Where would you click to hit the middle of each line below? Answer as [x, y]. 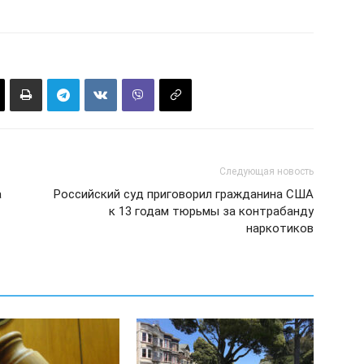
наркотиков [280, 228]
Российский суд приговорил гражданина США [184, 194]
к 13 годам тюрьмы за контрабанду [211, 211]
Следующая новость [266, 171]
